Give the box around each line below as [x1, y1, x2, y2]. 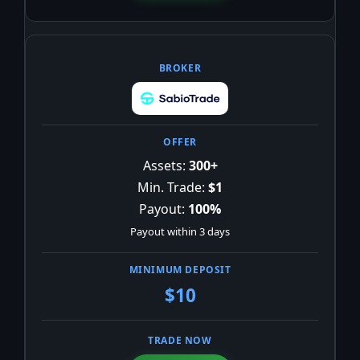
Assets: [142, 156, 186, 176]
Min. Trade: [137, 178, 205, 198]
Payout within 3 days [130, 223, 230, 240]
